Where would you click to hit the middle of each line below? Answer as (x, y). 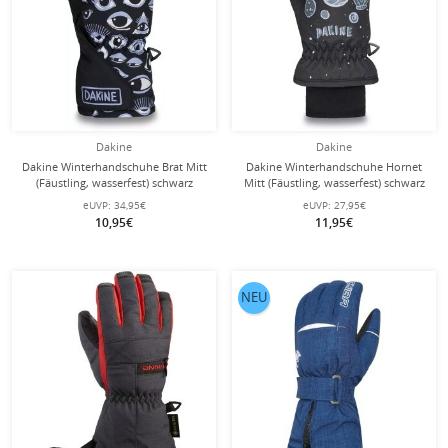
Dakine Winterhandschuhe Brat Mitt (114, 166)
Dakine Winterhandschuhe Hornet (334, 166)
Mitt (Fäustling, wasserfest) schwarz (334, 182)
